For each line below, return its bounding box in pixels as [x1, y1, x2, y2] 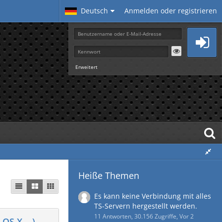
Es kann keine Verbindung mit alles [94, 191, 211, 201]
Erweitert [75, 63, 98, 70]
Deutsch [81, 6, 108, 15]
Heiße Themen [78, 169, 139, 181]
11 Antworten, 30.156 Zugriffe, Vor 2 [94, 212, 194, 221]
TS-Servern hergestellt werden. [94, 201, 197, 211]
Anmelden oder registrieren [124, 6, 217, 15]
